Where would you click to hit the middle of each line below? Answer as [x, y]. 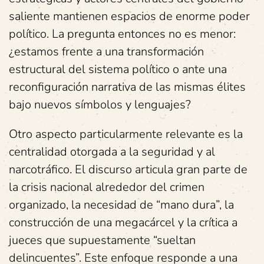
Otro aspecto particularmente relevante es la [126, 134]
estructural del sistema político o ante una [118, 69]
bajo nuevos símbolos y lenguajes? [100, 105]
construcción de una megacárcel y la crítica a [123, 222]
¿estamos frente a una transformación [106, 52]
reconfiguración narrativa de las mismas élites [127, 87]
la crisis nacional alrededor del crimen [107, 187]
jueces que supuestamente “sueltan [102, 240]
